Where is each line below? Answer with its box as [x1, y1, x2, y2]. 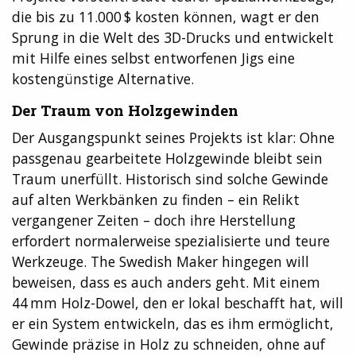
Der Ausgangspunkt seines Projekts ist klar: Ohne [12, 127, 335, 147]
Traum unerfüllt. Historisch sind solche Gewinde [12, 168, 328, 188]
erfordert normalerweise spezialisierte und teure [12, 230, 330, 250]
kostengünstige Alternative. [12, 69, 194, 89]
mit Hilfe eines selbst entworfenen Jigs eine [12, 48, 295, 68]
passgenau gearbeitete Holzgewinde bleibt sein [12, 148, 323, 168]
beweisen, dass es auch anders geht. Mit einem [12, 272, 320, 292]
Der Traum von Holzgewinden [12, 100, 238, 121]
